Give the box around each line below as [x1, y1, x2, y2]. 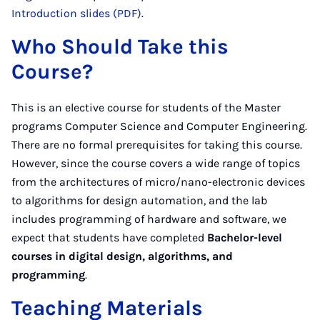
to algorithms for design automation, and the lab [11, 194, 267, 207]
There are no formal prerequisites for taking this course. [11, 138, 302, 151]
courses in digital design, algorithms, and [11, 249, 233, 263]
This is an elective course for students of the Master [11, 101, 281, 114]
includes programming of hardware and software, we [11, 212, 286, 226]
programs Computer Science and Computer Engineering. [11, 119, 307, 133]
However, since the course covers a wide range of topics [11, 156, 300, 170]
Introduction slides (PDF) [11, 6, 141, 20]
